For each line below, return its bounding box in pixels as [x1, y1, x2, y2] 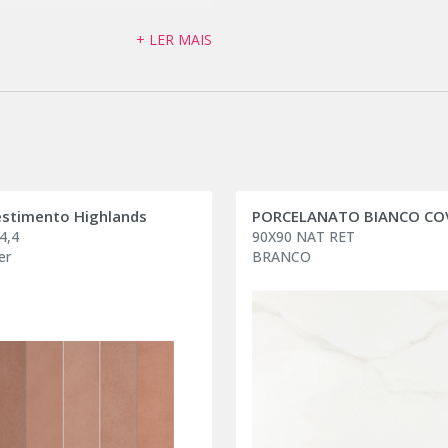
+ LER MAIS [136, 29, 212, 49]
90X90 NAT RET [252, 226, 355, 246]
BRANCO [252, 246, 311, 266]
